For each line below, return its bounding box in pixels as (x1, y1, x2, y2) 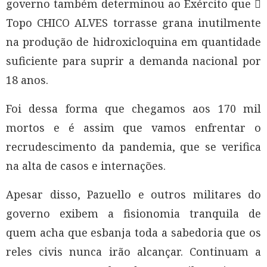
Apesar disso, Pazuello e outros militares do (6, 187, 261, 202)
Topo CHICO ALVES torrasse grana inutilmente (6, 15, 261, 30)
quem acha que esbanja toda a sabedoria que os (6, 225, 261, 240)
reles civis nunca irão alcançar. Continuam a (6, 244, 261, 259)
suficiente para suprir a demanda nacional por (6, 54, 261, 69)
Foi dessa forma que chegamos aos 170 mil (6, 101, 261, 116)
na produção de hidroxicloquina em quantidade (6, 35, 261, 49)
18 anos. (6, 73, 48, 88)
